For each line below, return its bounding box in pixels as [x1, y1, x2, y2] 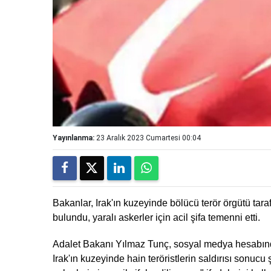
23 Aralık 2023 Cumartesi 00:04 [96, 134, 201, 143]
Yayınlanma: [53, 134, 94, 143]
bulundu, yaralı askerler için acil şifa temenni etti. [53, 212, 260, 223]
